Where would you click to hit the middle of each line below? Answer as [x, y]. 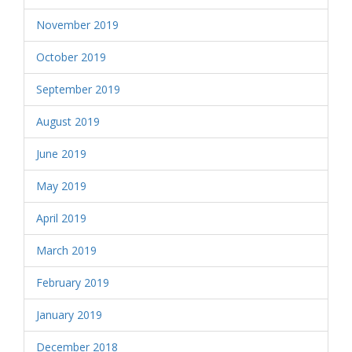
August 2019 [68, 121]
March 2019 [66, 250]
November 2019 [77, 25]
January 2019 [69, 315]
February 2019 [73, 282]
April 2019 [61, 218]
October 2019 [71, 57]
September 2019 [78, 89]
